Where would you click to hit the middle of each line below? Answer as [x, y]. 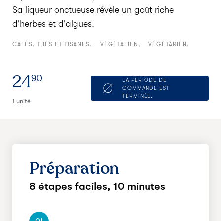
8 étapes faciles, [71, 186]
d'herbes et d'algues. [55, 24]
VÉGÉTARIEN [168, 44]
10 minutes [139, 186]
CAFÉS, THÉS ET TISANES [51, 44]
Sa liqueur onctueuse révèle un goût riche [93, 10]
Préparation [74, 168]
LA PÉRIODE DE [144, 80]
